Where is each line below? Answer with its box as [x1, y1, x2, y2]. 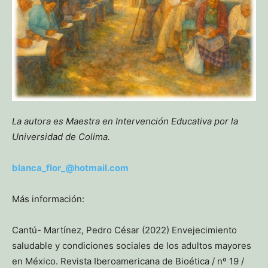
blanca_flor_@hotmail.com [12, 162, 129, 174]
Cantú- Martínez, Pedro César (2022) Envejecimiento [12, 224, 237, 236]
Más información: [12, 193, 84, 205]
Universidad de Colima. [12, 131, 110, 143]
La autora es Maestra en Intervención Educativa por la [12, 115, 238, 127]
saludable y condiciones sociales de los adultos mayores [12, 240, 251, 252]
